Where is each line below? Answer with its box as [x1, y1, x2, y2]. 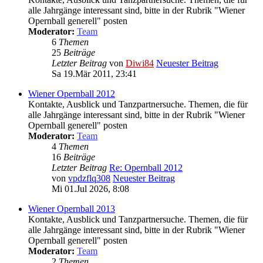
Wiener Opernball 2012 [28, 89, 115, 99]
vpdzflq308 [68, 173, 110, 184]
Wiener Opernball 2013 [28, 204, 115, 214]
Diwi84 [126, 58, 154, 69]
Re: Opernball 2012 [109, 163, 183, 173]
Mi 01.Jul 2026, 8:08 [52, 184, 129, 194]
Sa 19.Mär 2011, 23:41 [52, 69, 137, 79]
